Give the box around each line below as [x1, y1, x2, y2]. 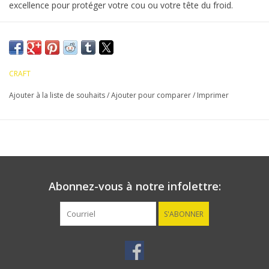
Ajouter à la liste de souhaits [9, 90, 107, 101]
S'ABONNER [164, 209, 204, 220]
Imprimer [197, 90, 229, 101]
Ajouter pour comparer [111, 90, 193, 101]
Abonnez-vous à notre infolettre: [48, 179, 221, 194]
